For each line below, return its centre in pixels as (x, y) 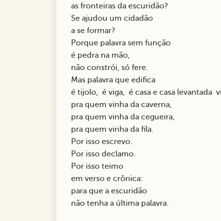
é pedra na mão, (102, 55)
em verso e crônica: (109, 179)
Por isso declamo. (105, 154)
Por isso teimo (99, 166)
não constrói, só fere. (111, 68)
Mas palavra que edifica (115, 80)
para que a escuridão (111, 191)
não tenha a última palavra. (120, 203)
